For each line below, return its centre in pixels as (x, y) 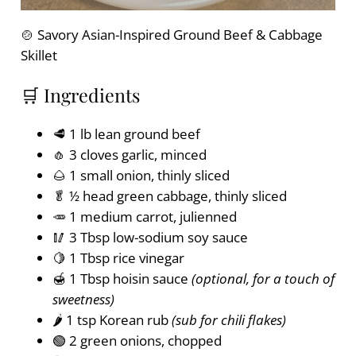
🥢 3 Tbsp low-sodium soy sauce (150, 238)
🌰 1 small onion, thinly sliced (141, 176)
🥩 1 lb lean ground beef (126, 134)
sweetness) (83, 300)
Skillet (39, 55)
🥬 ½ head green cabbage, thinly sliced (169, 196)
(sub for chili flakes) (228, 320)
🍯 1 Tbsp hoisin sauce (122, 279)
